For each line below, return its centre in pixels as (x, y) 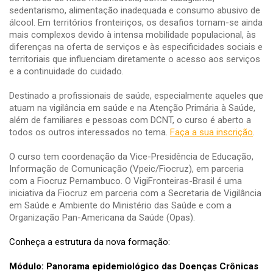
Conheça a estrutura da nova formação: (90, 242)
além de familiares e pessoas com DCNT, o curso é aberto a (130, 120)
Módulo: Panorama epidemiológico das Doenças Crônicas (134, 266)
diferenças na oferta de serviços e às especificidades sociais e (136, 47)
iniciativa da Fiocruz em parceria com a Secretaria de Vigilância (135, 193)
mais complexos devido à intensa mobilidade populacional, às (133, 34)
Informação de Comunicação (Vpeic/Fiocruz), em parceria (126, 168)
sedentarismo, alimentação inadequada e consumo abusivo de (135, 10)
